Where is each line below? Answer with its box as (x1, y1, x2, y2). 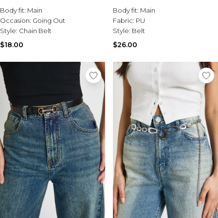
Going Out (33, 17, 65, 25)
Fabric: (113, 17, 136, 25)
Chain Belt (19, 27, 52, 35)
